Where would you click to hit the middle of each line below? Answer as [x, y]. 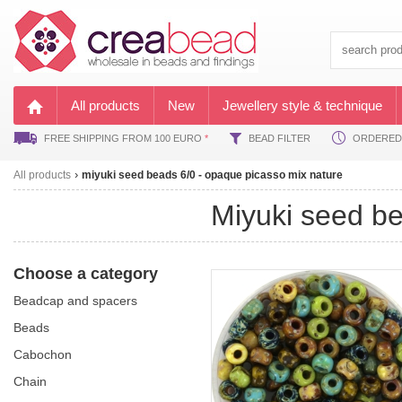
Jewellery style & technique [302, 105]
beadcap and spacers [79, 300]
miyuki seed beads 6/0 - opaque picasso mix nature [212, 175]
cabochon [47, 354]
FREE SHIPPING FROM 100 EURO [123, 138]
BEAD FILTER [278, 138]
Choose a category [86, 273]
